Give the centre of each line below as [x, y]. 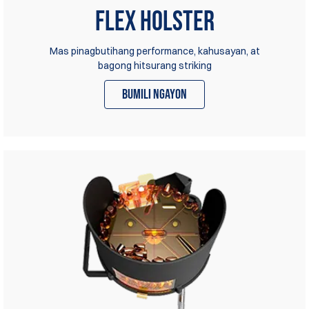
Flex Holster [154, 22]
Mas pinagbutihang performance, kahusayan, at [154, 51]
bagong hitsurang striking [154, 66]
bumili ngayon [154, 95]
